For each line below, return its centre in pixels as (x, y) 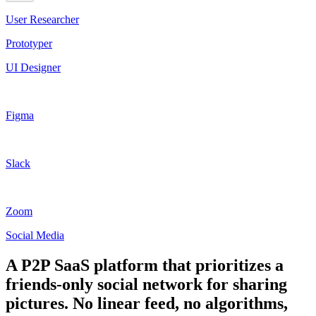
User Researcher (42, 19)
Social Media (35, 235)
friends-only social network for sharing (146, 284)
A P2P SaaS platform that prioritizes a (145, 265)
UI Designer (33, 67)
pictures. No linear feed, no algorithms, (147, 303)
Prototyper (29, 43)
